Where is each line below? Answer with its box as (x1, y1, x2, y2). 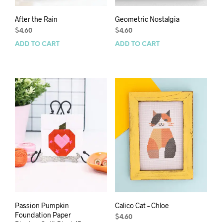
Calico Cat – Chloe (114, 201, 169, 210)
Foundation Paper (15, 211, 71, 220)
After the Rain (15, 14, 57, 23)
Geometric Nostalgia (114, 14, 179, 23)
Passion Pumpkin (15, 201, 69, 210)
